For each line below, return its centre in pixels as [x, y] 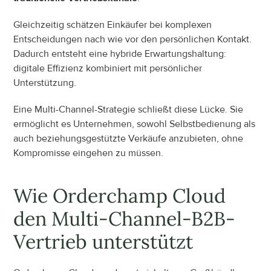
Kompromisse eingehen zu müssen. [89, 153]
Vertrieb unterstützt [103, 242]
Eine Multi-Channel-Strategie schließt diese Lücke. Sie [129, 109]
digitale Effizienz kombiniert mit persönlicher [108, 68]
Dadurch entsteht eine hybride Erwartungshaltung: [120, 54]
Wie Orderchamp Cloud [120, 196]
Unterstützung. [45, 83]
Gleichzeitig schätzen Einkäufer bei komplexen [113, 25]
